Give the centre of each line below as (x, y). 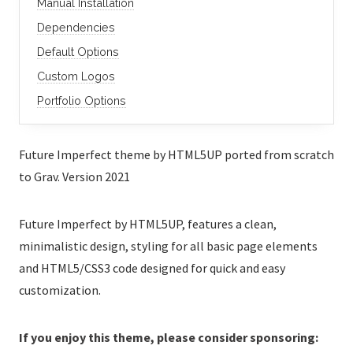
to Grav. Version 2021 (74, 176)
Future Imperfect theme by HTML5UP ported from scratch (176, 154)
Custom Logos (76, 76)
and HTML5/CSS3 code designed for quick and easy (152, 268)
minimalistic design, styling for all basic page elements (168, 245)
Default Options (78, 51)
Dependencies (76, 27)
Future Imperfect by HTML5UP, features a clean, (148, 223)
